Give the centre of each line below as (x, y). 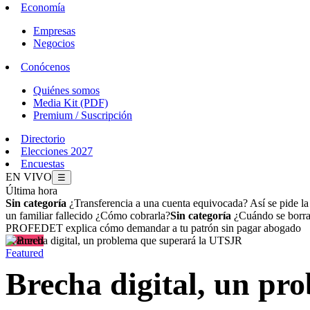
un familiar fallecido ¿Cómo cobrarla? (88, 216)
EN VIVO (29, 177)
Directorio (43, 139)
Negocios (54, 43)
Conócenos (45, 67)
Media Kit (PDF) (71, 103)
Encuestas (43, 164)
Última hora (31, 191)
